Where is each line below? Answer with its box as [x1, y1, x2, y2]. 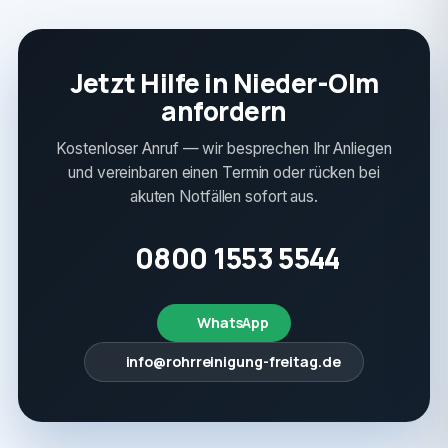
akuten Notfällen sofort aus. [129, 187, 319, 206]
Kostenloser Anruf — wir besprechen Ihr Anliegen [56, 139, 392, 158]
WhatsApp [196, 313, 270, 332]
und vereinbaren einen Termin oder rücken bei [68, 163, 380, 182]
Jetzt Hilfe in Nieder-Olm [69, 65, 379, 101]
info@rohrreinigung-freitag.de [125, 352, 341, 371]
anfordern [161, 93, 287, 129]
